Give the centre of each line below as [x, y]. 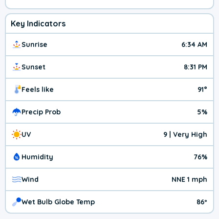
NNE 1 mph [189, 180]
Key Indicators [38, 24]
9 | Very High [185, 135]
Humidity [37, 157]
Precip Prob [41, 112]
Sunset [33, 67]
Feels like [38, 90]
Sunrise [34, 45]
